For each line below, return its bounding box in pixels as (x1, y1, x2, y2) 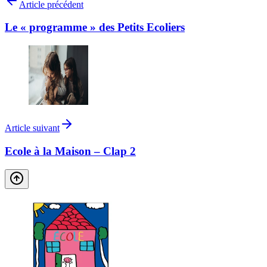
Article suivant (5, 123, 60, 133)
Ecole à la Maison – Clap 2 (5, 144, 136, 157)
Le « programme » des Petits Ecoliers (5, 21, 185, 34)
